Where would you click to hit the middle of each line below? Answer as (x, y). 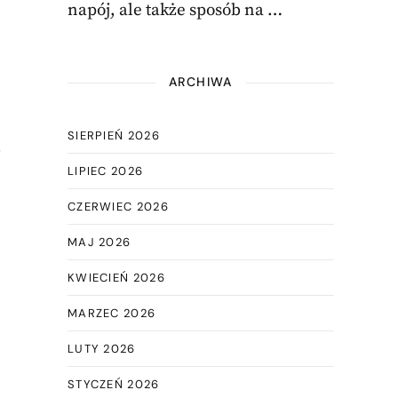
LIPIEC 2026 (105, 171)
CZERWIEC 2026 (118, 207)
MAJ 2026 (99, 242)
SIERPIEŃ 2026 (113, 135)
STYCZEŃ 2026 (113, 384)
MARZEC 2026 (111, 313)
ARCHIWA (201, 82)
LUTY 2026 (101, 349)
